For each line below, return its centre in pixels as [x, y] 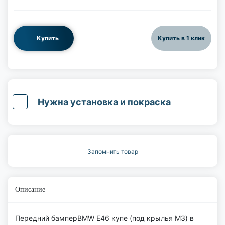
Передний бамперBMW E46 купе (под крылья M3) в [104, 218]
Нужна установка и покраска [104, 102]
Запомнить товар [113, 152]
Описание [30, 190]
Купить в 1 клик [181, 38]
